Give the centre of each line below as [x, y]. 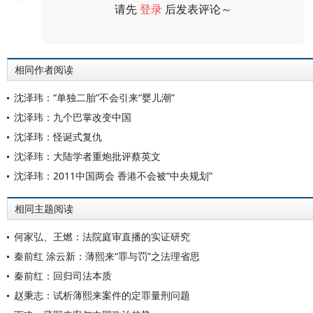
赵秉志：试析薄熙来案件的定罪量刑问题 [102, 295]
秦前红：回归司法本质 [63, 276]
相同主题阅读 [44, 209]
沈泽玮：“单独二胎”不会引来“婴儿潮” [94, 97]
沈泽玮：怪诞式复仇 [58, 137]
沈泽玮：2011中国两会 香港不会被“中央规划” [113, 176]
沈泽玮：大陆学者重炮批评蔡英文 [87, 156]
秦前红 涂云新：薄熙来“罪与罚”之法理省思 [107, 256]
